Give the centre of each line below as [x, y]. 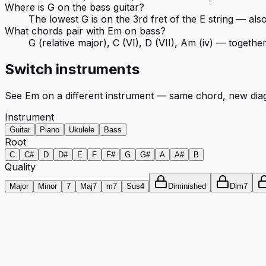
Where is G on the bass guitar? [75, 7]
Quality [20, 167]
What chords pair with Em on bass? [85, 31]
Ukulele [82, 129]
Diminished [187, 186]
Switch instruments [72, 69]
